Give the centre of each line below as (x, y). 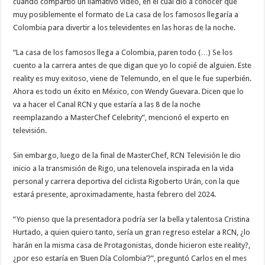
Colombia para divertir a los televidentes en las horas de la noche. (125, 28)
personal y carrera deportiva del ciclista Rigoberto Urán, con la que (127, 181)
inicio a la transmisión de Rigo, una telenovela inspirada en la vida (124, 168)
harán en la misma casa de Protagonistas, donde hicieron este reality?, (132, 245)
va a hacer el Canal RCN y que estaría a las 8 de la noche (107, 104)
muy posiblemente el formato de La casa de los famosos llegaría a (126, 14)
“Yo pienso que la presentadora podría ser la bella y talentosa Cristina (132, 219)
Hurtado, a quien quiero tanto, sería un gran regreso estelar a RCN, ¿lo (132, 232)
